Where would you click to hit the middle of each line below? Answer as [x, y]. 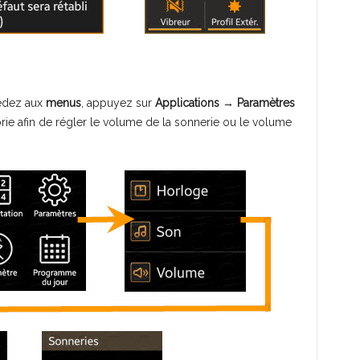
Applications [187, 103]
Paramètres [266, 103]
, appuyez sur [118, 103]
